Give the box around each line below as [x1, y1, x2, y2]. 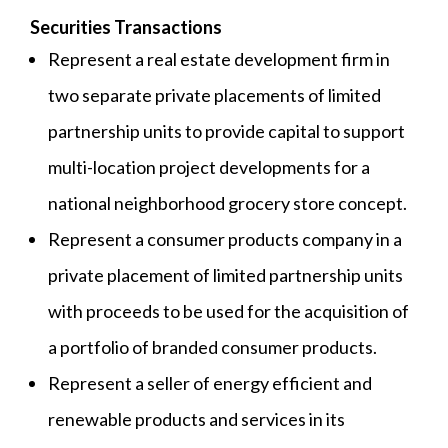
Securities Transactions [30, 16, 222, 39]
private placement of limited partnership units [48, 264, 403, 287]
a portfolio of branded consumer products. [48, 336, 377, 359]
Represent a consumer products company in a [48, 228, 402, 251]
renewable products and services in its [48, 408, 345, 431]
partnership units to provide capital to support [48, 120, 405, 143]
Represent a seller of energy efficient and [48, 372, 372, 395]
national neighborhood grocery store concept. [48, 192, 407, 215]
